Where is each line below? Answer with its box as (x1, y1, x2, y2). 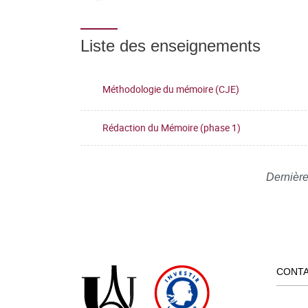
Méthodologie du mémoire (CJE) (102, 82, 239, 96)
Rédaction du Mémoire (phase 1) (102, 121, 241, 134)
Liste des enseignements (80, 36, 261, 55)
